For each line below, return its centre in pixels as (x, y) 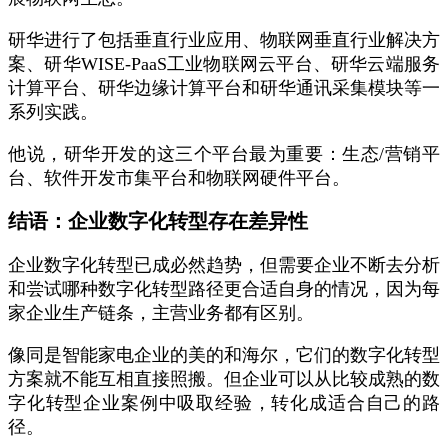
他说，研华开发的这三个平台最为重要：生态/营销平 (224, 154)
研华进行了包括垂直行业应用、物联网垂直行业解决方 (224, 40)
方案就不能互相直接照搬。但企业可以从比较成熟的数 (224, 379)
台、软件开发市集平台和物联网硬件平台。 (179, 178)
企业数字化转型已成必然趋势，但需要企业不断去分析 (224, 265)
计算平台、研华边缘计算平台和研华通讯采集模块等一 (224, 88)
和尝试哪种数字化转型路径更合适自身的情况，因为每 (224, 289)
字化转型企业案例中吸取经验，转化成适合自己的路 (224, 403)
